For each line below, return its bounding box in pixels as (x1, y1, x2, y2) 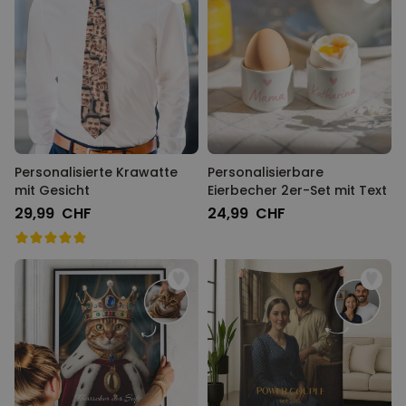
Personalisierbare (208, 163, 324, 181)
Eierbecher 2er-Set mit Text (208, 181, 387, 199)
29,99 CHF (14, 203, 92, 224)
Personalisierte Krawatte (14, 163, 178, 181)
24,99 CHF (208, 203, 285, 224)
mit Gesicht (14, 181, 90, 199)
